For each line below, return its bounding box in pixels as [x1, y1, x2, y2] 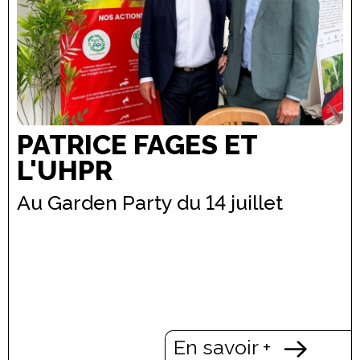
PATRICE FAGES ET [17, 129, 258, 162]
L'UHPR [17, 154, 112, 187]
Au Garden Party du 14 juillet [17, 190, 283, 215]
